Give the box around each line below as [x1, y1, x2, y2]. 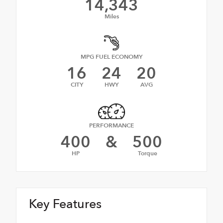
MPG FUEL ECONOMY [81, 52, 142, 61]
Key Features [29, 196, 102, 213]
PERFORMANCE [89, 121, 134, 130]
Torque [137, 149, 157, 158]
